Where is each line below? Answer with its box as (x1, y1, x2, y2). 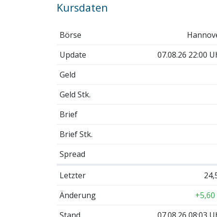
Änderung (59, 189, 96, 201)
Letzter (59, 170, 86, 181)
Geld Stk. (59, 89, 91, 100)
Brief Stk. (59, 128, 93, 139)
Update (59, 49, 86, 60)
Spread (59, 148, 85, 159)
